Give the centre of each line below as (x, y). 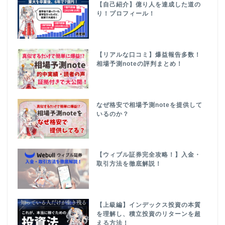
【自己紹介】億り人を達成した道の (149, 5)
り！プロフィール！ (126, 14)
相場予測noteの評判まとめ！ (140, 64)
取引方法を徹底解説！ (129, 164)
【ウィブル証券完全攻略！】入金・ (149, 155)
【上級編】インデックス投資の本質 (149, 205)
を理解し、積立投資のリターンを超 (149, 214)
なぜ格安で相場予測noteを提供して (150, 105)
